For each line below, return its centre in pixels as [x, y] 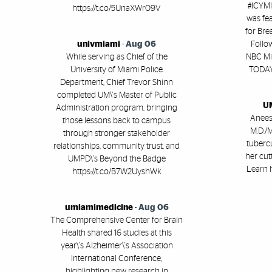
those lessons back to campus [117, 121]
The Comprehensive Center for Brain [117, 221]
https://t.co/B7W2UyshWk [117, 172]
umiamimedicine [99, 208]
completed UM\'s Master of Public [117, 96]
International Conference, [117, 259]
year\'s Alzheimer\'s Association [117, 246]
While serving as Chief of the [117, 57]
